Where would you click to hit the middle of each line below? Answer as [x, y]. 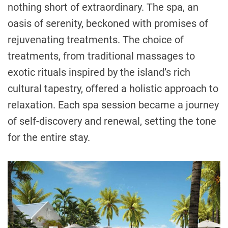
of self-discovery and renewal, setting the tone [112, 121]
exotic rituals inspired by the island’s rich [99, 73]
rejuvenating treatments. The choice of [96, 40]
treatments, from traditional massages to [101, 56]
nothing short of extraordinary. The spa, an [103, 7]
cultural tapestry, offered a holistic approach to [113, 89]
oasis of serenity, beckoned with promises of [108, 24]
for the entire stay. [49, 138]
